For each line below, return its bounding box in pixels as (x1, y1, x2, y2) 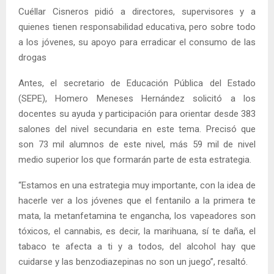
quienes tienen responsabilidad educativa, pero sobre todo (18, 21, 256, 32)
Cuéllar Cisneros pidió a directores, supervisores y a (18, 6, 256, 17)
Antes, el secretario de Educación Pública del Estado (18, 77, 256, 89)
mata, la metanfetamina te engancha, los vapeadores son (18, 210, 256, 221)
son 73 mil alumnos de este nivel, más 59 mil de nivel (18, 138, 256, 150)
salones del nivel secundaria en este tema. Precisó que (18, 123, 256, 135)
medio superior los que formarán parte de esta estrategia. (18, 154, 251, 165)
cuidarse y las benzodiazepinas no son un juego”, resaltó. (18, 256, 248, 267)
